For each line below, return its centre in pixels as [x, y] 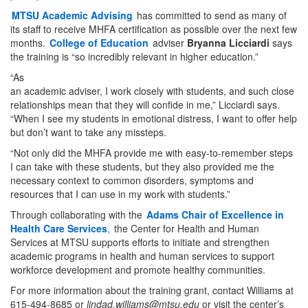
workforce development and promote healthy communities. [138, 269]
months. [29, 42]
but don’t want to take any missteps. [88, 132]
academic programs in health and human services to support [142, 255]
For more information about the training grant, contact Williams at [152, 290]
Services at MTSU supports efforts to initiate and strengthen [140, 242]
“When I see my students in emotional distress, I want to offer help [154, 118]
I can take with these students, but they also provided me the [142, 166]
